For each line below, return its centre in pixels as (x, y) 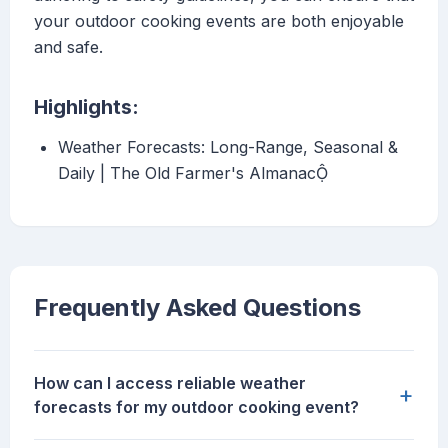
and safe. (68, 47)
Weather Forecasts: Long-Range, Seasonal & (228, 147)
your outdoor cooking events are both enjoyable (219, 21)
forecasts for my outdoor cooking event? (196, 407)
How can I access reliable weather (170, 383)
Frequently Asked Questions (197, 308)
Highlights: (86, 107)
